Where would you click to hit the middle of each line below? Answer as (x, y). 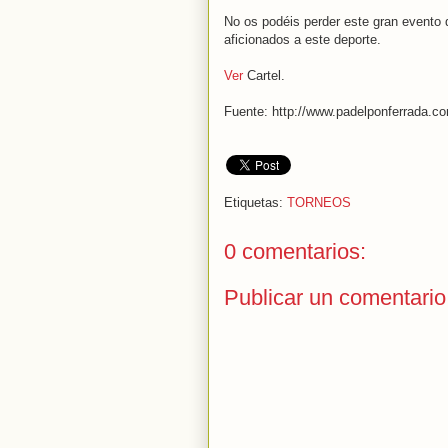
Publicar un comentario (335, 297)
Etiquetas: (255, 203)
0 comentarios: (295, 252)
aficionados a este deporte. (302, 39)
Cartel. (266, 75)
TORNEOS (319, 203)
